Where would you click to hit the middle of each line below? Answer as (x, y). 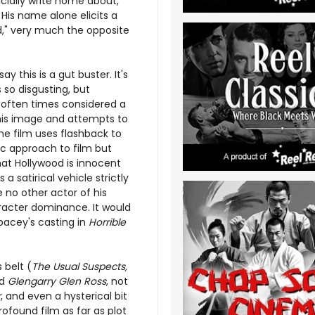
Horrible (107, 222)
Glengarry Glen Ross (57, 281)
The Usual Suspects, (79, 266)
